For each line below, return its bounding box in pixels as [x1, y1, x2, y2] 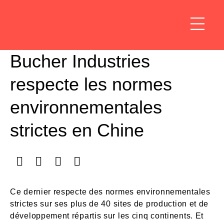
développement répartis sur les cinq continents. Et [10, 211, 204, 220]
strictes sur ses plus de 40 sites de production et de [10, 199, 209, 208]
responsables [58, 24, 124, 36]
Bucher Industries [10, 51, 150, 71]
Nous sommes [58, 11, 129, 23]
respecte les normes [10, 74, 172, 94]
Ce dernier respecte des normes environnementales [10, 187, 210, 196]
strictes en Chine [10, 120, 144, 140]
